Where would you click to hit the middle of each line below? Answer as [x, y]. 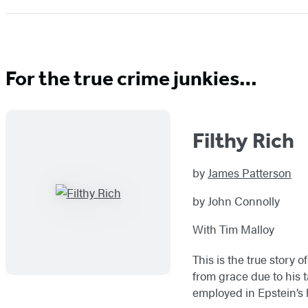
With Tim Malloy [233, 229]
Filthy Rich [243, 141]
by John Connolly [236, 201]
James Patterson [250, 173]
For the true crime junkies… [131, 78]
